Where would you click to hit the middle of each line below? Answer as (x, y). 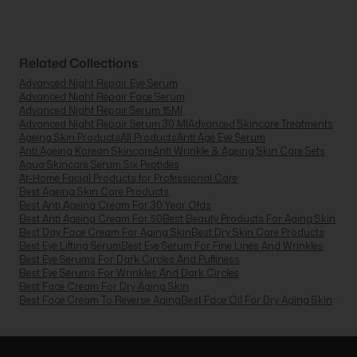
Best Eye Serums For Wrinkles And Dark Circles (129, 273)
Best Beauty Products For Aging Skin (249, 218)
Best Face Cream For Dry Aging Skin (104, 286)
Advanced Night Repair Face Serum (102, 96)
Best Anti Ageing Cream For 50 (91, 218)
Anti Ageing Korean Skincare (86, 151)
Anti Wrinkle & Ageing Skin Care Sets (239, 151)
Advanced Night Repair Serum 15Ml (101, 110)
